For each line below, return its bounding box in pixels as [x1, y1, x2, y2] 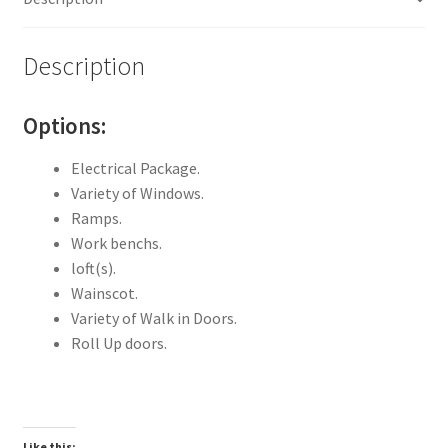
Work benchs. [70, 233, 162, 254]
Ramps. [70, 208, 122, 229]
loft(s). [70, 258, 116, 279]
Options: [22, 111, 106, 140]
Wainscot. [70, 283, 138, 304]
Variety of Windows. [70, 183, 204, 204]
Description [22, 50, 145, 83]
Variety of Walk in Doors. [70, 308, 237, 329]
